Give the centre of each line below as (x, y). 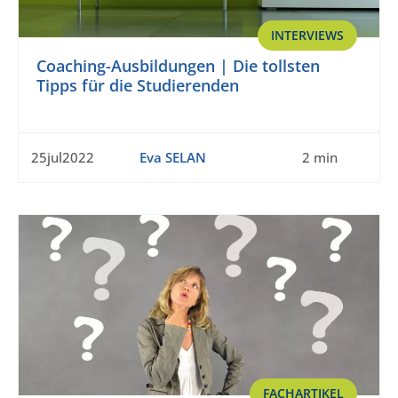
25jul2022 (63, 158)
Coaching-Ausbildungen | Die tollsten (178, 66)
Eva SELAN (172, 158)
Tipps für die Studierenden (138, 86)
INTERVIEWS (307, 36)
